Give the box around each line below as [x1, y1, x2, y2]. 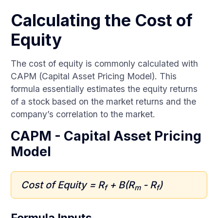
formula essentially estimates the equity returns [11, 84, 198, 94]
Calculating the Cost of [11, 10, 193, 30]
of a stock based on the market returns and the [11, 96, 197, 107]
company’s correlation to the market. [11, 109, 156, 119]
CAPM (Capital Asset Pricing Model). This [11, 71, 177, 81]
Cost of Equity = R [21, 179, 105, 191]
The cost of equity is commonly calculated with [11, 58, 199, 69]
